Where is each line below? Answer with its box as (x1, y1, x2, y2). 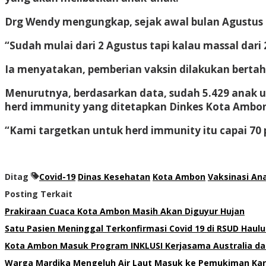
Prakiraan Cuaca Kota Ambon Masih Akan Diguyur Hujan (5, 205, 245, 217)
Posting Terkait (5, 188, 72, 199)
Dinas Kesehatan (78, 170, 150, 182)
